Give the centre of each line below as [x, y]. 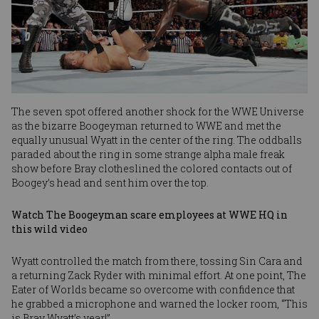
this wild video [49, 229]
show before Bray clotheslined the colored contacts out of [152, 168]
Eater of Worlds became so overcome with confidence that [153, 289]
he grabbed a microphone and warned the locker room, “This [159, 303]
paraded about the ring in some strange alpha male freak [148, 154]
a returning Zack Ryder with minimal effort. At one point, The [159, 275]
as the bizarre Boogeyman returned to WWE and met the [146, 125]
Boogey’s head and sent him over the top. [110, 182]
